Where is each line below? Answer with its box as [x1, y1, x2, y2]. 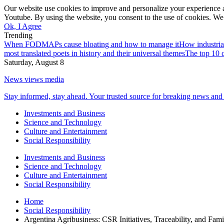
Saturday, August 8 [4, 58, 64, 66]
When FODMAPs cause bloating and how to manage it [4, 40, 179, 48]
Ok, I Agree [4, 22, 41, 30]
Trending [4, 31, 32, 39]
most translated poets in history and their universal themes [4, 49, 185, 57]
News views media [4, 75, 64, 83]
